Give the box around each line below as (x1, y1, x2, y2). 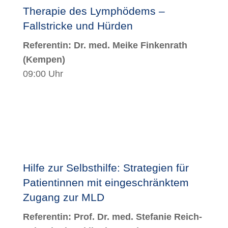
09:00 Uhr (22, 68, 63, 79)
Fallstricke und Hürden (22, 19, 133, 32)
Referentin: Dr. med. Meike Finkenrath (22, 40, 187, 50)
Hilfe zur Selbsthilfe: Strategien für (22, 161, 189, 174)
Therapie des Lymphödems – (22, 5, 165, 17)
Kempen (25, 54, 62, 65)
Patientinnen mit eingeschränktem (22, 176, 189, 188)
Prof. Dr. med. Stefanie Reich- (73, 211, 202, 222)
